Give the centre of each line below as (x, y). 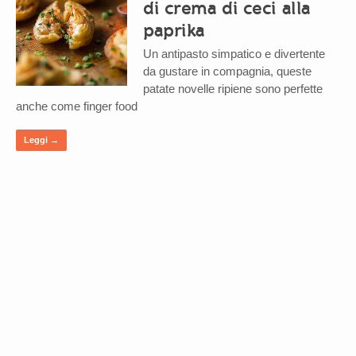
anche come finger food (77, 106)
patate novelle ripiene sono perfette (233, 88)
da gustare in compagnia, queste (227, 71)
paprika (174, 30)
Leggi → (41, 139)
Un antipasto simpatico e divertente (234, 53)
